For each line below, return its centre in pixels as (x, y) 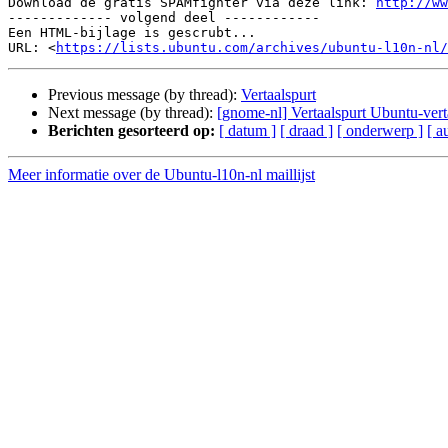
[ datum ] (247, 131)
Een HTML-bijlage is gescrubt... (132, 33)
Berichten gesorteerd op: (131, 131)
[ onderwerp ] (380, 131)
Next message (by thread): (132, 113)
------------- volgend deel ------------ (164, 18)
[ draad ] (306, 131)
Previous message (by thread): (144, 95)
